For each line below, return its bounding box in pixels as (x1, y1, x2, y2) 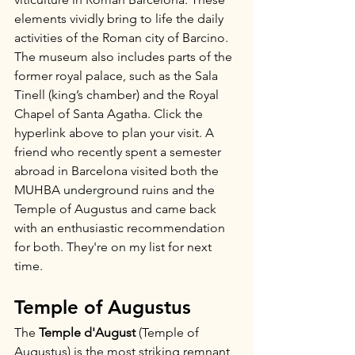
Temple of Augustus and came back (14, 201, 219, 216)
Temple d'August (39, 325, 136, 340)
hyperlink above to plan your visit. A (14, 125, 217, 140)
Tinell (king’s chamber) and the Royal (14, 87, 222, 102)
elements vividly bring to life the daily (14, 11, 227, 26)
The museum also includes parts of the (14, 49, 235, 64)
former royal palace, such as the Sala (14, 68, 221, 83)
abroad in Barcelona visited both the (14, 163, 222, 178)
